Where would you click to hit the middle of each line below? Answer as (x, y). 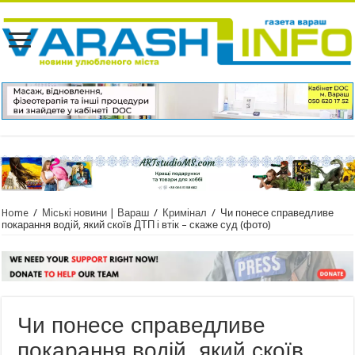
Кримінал (185, 213)
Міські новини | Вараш (96, 213)
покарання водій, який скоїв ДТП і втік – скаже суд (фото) (137, 225)
